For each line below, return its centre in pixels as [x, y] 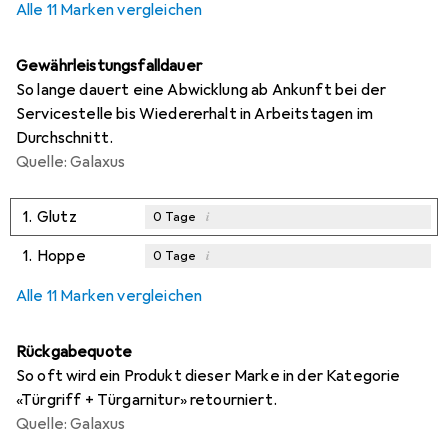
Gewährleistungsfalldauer [109, 65]
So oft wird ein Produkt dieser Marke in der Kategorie [208, 375]
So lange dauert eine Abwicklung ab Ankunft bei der [201, 89]
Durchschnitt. [65, 137]
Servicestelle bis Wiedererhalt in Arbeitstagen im [194, 113]
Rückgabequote [74, 351]
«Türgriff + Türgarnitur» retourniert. [146, 399]
